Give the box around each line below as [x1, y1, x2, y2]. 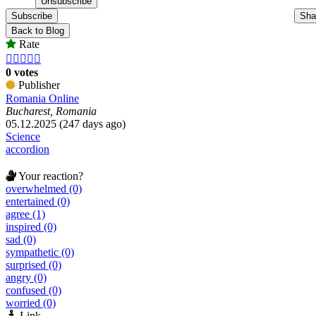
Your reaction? [16, 169, 83, 182]
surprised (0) [6, 258, 61, 271]
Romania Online [6, 92, 79, 104]
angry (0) [6, 271, 47, 284]
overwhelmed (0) [6, 182, 82, 195]
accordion [6, 142, 49, 155]
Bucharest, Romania [6, 104, 97, 117]
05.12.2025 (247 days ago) [6, 117, 126, 130]
